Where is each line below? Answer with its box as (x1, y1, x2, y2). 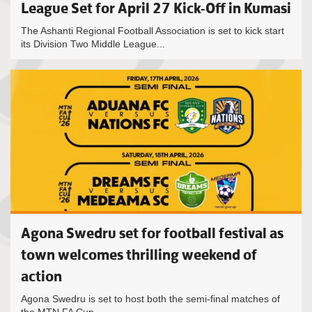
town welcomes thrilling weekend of (21, 245, 257, 264)
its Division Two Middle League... (21, 38, 165, 49)
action (21, 267, 62, 286)
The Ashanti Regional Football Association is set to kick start (21, 25, 284, 36)
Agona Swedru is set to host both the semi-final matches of (21, 293, 280, 304)
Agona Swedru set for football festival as (21, 224, 283, 242)
